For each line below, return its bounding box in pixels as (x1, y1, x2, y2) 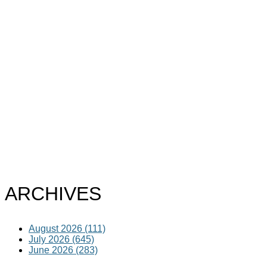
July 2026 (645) (29, 234, 94, 245)
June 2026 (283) (29, 245, 98, 256)
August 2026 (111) (29, 223, 105, 234)
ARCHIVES (5, 182, 101, 204)
